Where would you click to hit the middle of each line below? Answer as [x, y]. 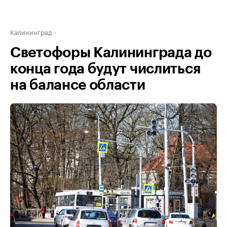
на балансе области [78, 85]
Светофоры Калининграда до [111, 53]
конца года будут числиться [105, 69]
